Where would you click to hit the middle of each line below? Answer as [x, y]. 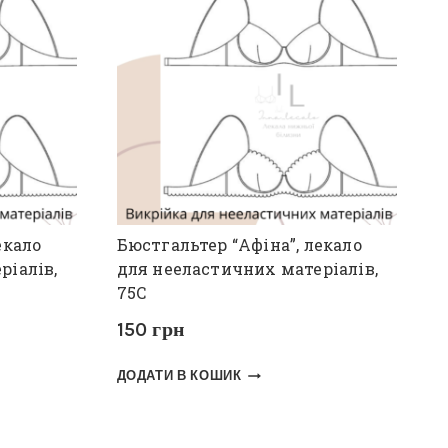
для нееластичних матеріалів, [247, 268]
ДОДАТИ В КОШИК [179, 376]
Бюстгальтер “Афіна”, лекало [239, 244]
